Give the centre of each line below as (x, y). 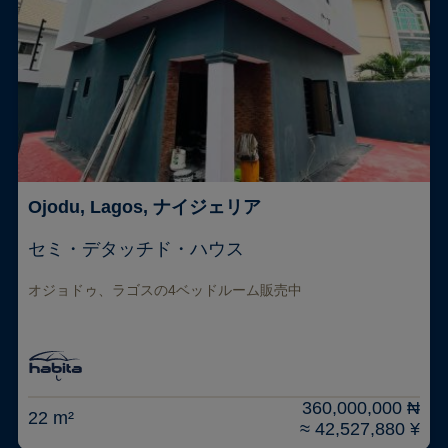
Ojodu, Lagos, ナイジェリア (144, 206)
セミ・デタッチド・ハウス (135, 248)
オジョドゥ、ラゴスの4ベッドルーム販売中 (164, 289)
